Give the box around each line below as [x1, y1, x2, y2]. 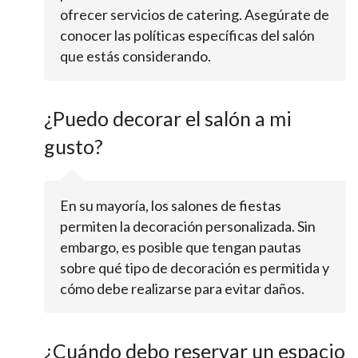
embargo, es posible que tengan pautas [60, 238, 301, 256]
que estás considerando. [60, 47, 211, 65]
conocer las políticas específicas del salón [60, 26, 315, 44]
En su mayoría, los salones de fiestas [60, 197, 281, 214]
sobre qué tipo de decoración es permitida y [60, 259, 329, 276]
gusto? [44, 134, 103, 158]
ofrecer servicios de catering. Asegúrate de [60, 6, 329, 23]
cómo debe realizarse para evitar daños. [60, 280, 304, 297]
